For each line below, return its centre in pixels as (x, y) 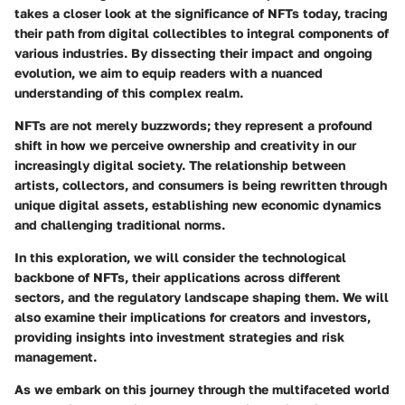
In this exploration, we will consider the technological (180, 257)
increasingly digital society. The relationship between (180, 165)
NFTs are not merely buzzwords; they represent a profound (193, 125)
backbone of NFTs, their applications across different (178, 277)
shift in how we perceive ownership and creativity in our (185, 145)
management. (56, 356)
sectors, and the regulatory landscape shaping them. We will (202, 297)
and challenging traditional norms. (120, 224)
